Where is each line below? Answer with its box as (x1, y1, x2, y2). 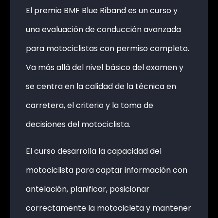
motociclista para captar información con (25, 164, 187, 176)
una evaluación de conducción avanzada (25, 23, 181, 35)
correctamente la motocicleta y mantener (25, 202, 191, 214)
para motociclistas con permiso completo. (25, 42, 189, 54)
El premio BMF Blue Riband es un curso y (25, 4, 178, 16)
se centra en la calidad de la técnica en (25, 80, 176, 92)
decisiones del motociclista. (25, 118, 130, 130)
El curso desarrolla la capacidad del (25, 145, 162, 157)
